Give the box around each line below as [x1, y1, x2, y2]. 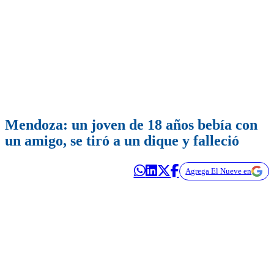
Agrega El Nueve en [185, 166, 252, 176]
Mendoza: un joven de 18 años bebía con [5, 117, 257, 133]
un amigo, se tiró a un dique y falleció [5, 133, 239, 149]
